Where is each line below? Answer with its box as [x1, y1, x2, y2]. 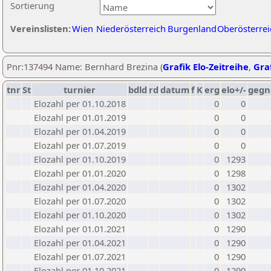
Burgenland [168, 22, 217, 34]
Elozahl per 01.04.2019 [34, 125, 126, 137]
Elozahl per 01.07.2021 [34, 250, 126, 263]
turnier [64, 83, 96, 96]
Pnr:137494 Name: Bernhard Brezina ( [7, 60, 163, 73]
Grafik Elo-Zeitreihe [163, 60, 249, 73]
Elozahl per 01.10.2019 [34, 153, 126, 165]
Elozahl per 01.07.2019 [34, 139, 126, 151]
